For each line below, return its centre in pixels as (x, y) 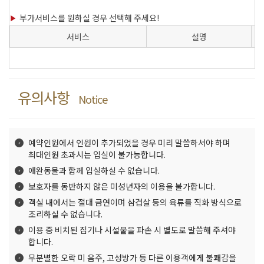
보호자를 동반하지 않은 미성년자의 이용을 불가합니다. (122, 186)
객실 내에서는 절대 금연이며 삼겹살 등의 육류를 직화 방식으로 (135, 202)
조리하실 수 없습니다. (65, 214)
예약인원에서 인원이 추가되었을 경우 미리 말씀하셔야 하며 (129, 142)
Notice (93, 99)
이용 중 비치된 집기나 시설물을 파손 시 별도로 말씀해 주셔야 (132, 230)
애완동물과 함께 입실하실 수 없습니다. (94, 170)
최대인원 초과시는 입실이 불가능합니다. (97, 154)
